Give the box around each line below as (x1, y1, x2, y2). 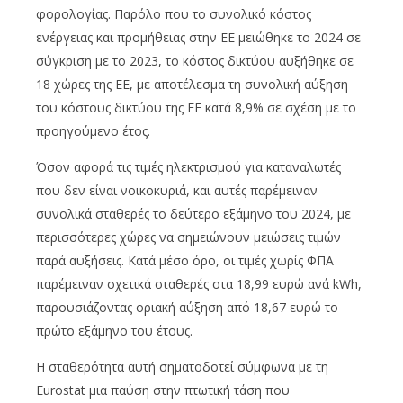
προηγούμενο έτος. (36, 122, 150, 140)
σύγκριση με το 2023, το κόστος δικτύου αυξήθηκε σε (36, 52, 354, 70)
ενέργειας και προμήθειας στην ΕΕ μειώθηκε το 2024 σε (36, 29, 361, 47)
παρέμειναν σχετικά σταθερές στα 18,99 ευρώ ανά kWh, (36, 275, 362, 293)
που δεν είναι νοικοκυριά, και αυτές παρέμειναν (36, 182, 318, 200)
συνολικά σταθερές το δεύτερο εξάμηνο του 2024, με (36, 205, 351, 223)
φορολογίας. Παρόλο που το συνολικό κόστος (36, 5, 311, 23)
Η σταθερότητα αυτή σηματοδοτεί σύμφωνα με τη (36, 358, 328, 376)
